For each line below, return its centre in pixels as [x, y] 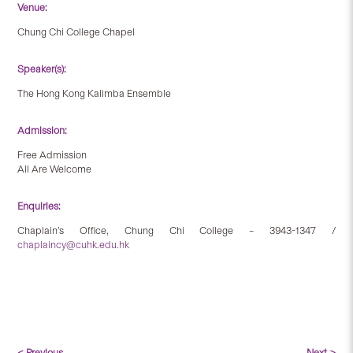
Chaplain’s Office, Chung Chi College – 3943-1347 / [176, 230]
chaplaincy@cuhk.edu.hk [74, 244]
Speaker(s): [42, 69]
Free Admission [52, 154]
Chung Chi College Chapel [76, 32]
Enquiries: [39, 206]
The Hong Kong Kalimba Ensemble [95, 93]
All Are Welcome [55, 169]
